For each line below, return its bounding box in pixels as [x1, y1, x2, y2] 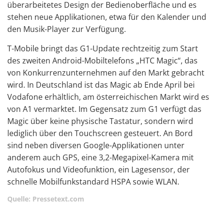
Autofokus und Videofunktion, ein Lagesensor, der [7, 164, 190, 175]
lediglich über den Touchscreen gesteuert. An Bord [7, 128, 193, 139]
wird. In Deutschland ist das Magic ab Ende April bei [7, 79, 195, 90]
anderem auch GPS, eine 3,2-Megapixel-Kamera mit [7, 152, 194, 163]
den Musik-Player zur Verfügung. [7, 24, 126, 34]
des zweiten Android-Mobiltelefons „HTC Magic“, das [7, 55, 198, 66]
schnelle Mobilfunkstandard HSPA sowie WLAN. [7, 176, 179, 187]
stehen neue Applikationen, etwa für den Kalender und [7, 12, 206, 22]
